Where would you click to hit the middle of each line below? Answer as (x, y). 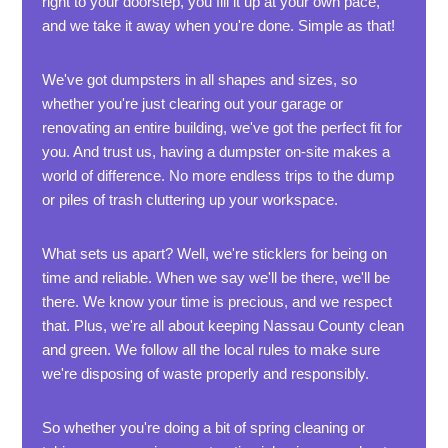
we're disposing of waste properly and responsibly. (206, 373)
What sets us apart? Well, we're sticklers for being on (215, 253)
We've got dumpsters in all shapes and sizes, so (200, 79)
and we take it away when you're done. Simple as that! (219, 25)
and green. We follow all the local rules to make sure (211, 349)
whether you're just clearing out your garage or (193, 103)
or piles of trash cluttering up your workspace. (190, 199)
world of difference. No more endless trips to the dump (218, 175)
